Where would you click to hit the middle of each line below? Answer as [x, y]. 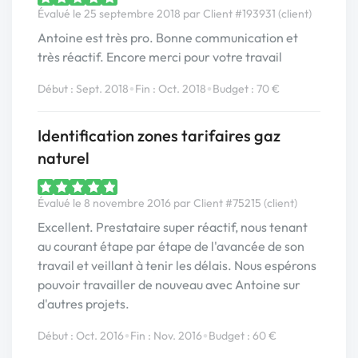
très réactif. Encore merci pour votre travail [160, 57]
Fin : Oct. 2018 [171, 88]
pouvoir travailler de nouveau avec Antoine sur [169, 284]
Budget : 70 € [246, 88]
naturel [64, 158]
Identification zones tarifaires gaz [159, 135]
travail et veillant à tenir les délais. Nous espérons [177, 265]
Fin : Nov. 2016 [166, 335]
